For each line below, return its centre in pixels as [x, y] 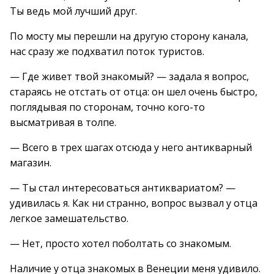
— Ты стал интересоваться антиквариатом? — [123, 188]
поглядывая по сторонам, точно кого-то [107, 107]
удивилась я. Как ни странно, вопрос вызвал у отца [134, 203]
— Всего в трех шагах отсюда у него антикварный [131, 147]
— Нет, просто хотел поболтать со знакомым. [120, 243]
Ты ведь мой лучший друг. [73, 11]
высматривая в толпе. [63, 122]
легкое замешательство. [69, 218]
